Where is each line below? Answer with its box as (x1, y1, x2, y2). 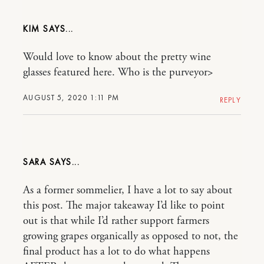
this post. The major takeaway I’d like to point (23, 199, 225, 213)
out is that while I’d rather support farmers (23, 214, 209, 228)
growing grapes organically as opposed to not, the (23, 229, 238, 243)
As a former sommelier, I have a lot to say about (23, 183, 232, 197)
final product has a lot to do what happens (23, 245, 210, 259)
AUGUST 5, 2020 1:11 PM (23, 93, 120, 103)
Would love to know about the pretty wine (23, 50, 211, 64)
